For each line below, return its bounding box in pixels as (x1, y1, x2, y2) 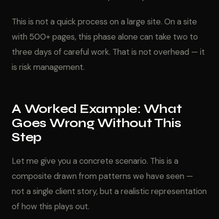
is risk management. (12, 62, 85, 72)
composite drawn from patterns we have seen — (12, 171, 193, 181)
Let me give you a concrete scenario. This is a (12, 155, 178, 166)
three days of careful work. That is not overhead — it (12, 46, 205, 57)
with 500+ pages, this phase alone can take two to (12, 31, 198, 42)
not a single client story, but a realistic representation (12, 186, 207, 197)
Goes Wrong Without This (12, 116, 181, 131)
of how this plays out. (12, 201, 89, 212)
